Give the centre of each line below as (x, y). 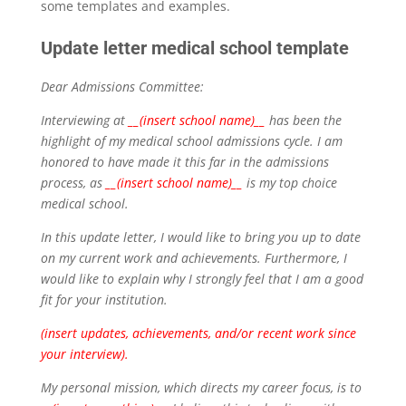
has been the (303, 121)
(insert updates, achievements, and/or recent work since (198, 333)
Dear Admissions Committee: (124, 87)
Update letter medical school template (197, 48)
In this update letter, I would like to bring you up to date (200, 237)
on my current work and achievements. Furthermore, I (193, 258)
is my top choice (290, 183)
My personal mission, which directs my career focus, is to (201, 388)
